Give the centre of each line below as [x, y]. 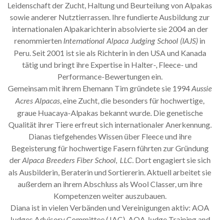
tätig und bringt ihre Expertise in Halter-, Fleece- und [110, 65]
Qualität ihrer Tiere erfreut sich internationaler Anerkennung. [110, 125]
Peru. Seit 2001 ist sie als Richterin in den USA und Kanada [110, 53]
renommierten [39, 41]
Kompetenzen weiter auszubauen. [110, 196]
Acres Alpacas [38, 101]
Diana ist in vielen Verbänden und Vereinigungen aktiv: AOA [110, 208]
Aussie [202, 89]
